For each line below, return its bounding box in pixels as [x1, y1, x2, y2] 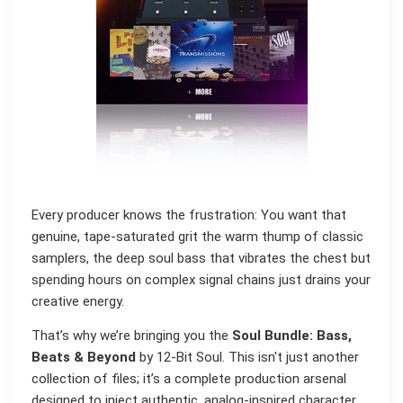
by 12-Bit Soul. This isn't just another [136, 349, 359, 366]
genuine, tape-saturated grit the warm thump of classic [31, 228, 363, 245]
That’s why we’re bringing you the [31, 327, 232, 345]
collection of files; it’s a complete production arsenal [31, 371, 346, 388]
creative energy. [31, 292, 124, 309]
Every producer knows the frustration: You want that [31, 206, 346, 223]
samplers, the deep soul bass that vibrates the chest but [31, 249, 371, 266]
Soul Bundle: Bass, [232, 327, 352, 345]
